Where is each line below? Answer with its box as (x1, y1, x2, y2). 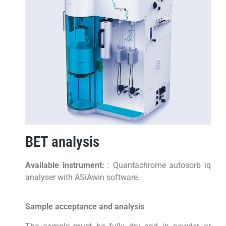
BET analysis (25, 133, 100, 151)
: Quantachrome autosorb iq (104, 160, 211, 171)
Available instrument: (25, 160, 104, 171)
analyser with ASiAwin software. (25, 173, 140, 183)
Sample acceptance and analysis (25, 202, 145, 212)
